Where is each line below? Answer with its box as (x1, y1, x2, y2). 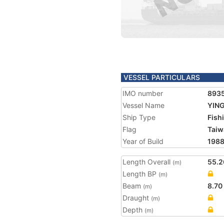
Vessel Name (122, 101, 164, 109)
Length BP (122, 169, 158, 178)
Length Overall (122, 157, 172, 166)
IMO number (122, 89, 163, 97)
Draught (122, 193, 151, 202)
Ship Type (122, 113, 155, 121)
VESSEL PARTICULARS (123, 73, 200, 81)
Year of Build (122, 137, 163, 145)
